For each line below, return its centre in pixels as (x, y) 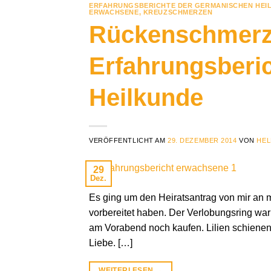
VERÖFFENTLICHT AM (129, 141)
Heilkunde (146, 98)
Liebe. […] (111, 243)
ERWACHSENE (114, 12)
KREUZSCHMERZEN (178, 12)
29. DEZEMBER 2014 (202, 141)
